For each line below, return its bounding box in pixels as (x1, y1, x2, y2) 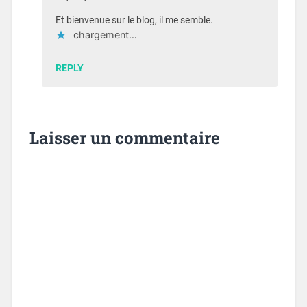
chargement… (73, 28, 137, 40)
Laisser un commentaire (29, 127, 220, 149)
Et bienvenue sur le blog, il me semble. (55, 14, 213, 26)
